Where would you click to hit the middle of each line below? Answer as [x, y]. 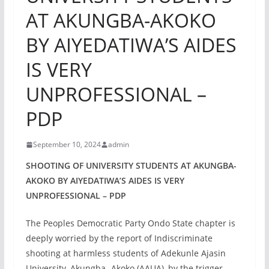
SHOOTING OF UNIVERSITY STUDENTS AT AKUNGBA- [131, 165]
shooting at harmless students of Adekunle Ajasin [125, 253]
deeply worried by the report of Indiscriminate [119, 238]
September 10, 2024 [67, 144]
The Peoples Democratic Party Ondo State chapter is [130, 223]
